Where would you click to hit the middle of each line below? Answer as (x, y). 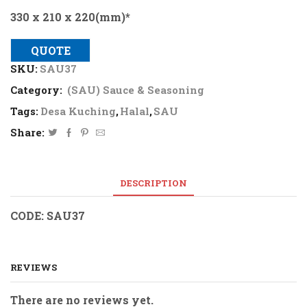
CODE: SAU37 (48, 215)
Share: (27, 133)
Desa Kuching (78, 111)
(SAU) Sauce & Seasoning (136, 90)
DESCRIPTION (153, 183)
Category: (38, 90)
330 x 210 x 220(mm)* (70, 17)
